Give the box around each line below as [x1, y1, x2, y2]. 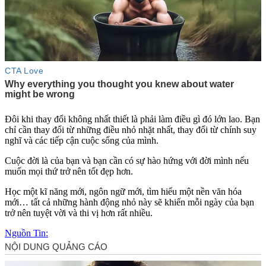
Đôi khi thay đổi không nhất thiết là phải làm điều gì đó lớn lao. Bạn [5, 113, 260, 124]
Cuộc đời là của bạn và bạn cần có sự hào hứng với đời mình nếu [5, 155, 249, 166]
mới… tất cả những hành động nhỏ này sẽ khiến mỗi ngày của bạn [5, 197, 254, 207]
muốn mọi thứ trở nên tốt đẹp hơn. [5, 166, 135, 176]
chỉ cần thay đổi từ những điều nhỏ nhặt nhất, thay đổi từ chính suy [5, 124, 256, 135]
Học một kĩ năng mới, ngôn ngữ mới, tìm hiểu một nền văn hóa [5, 186, 242, 197]
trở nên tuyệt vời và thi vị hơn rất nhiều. [5, 207, 153, 218]
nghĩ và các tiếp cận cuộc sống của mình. [5, 135, 159, 145]
